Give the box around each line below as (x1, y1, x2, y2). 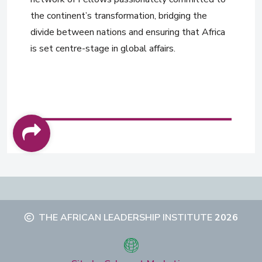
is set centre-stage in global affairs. (30, 42, 175, 55)
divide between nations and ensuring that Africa (30, 26, 225, 39)
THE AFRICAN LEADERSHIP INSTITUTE (38, 211, 212, 224)
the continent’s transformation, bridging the (30, 9, 207, 22)
